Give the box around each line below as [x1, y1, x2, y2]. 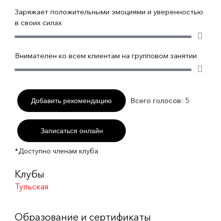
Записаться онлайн [40, 126, 103, 135]
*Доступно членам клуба [15, 147, 98, 155]
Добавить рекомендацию [31, 96, 112, 105]
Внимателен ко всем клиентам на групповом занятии [15, 51, 197, 60]
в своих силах [15, 18, 62, 27]
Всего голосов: [130, 96, 185, 105]
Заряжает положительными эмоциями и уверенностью [15, 7, 203, 16]
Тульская [15, 182, 48, 191]
